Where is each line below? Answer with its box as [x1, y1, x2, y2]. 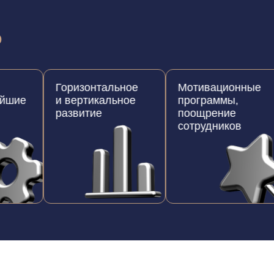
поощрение [150, 107, 209, 119]
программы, [150, 94, 212, 106]
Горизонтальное [28, 81, 111, 94]
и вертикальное [28, 94, 109, 106]
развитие [28, 107, 75, 119]
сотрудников [150, 120, 215, 132]
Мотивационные [150, 81, 234, 94]
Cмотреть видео [136, 240, 201, 252]
